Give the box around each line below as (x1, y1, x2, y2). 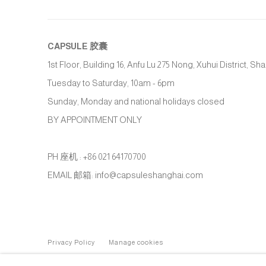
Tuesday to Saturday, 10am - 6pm (47, 78, 175, 88)
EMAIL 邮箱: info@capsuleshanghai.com (47, 170, 203, 180)
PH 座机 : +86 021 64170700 (47, 152, 146, 162)
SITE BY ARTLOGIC (156, 258, 218, 265)
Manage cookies (108, 239, 163, 246)
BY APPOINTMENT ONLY (47, 115, 142, 125)
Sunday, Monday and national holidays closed (47, 97, 224, 107)
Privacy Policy (47, 239, 95, 246)
